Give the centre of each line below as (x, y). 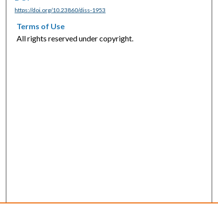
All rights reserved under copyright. (75, 38)
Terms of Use (41, 26)
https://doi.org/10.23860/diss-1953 (60, 10)
